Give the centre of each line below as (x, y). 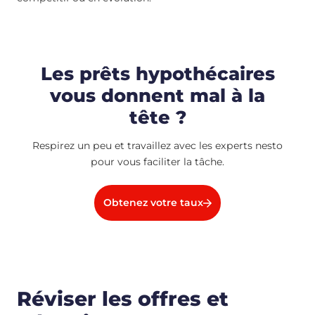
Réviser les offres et (123, 298)
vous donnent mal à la (157, 95)
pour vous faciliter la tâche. (157, 161)
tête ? (157, 117)
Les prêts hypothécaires (157, 73)
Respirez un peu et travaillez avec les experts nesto (157, 145)
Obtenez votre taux (153, 203)
